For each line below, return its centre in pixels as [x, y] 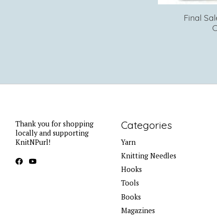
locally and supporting [52, 133]
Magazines [138, 210]
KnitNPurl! [33, 142]
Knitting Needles [148, 156]
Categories [146, 125]
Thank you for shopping [54, 124]
